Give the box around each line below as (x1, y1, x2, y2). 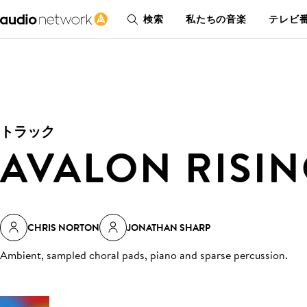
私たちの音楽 (185, 12, 247, 26)
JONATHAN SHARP (127, 221, 210, 234)
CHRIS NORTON (27, 221, 99, 234)
